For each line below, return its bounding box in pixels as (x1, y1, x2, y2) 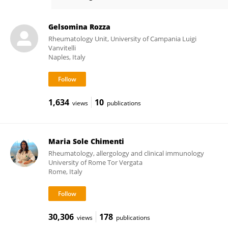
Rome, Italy (48, 167, 82, 176)
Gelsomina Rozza (48, 22, 110, 32)
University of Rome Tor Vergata (48, 158, 142, 167)
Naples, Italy (48, 52, 85, 62)
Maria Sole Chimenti (48, 136, 124, 146)
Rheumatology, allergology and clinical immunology (48, 149, 204, 158)
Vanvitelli (48, 43, 76, 52)
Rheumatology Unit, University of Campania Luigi (48, 34, 196, 43)
